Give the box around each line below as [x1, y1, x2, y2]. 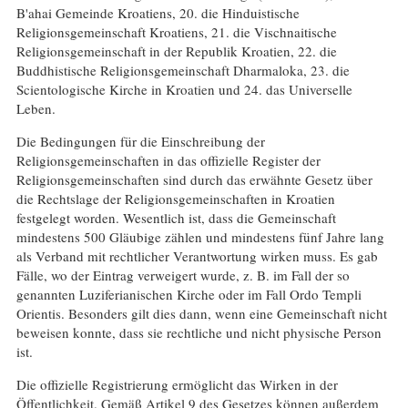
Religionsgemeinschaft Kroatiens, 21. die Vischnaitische [15, 23, 337, 42]
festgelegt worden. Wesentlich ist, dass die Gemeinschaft [15, 209, 336, 228]
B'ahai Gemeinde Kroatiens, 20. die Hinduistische [15, 4, 300, 23]
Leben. [15, 99, 56, 118]
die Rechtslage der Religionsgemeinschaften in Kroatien [15, 189, 335, 209]
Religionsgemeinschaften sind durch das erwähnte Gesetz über [15, 170, 372, 189]
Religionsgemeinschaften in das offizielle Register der [15, 151, 321, 170]
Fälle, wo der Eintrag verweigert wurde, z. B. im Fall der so [15, 266, 350, 285]
